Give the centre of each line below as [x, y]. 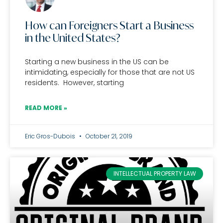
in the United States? [73, 38]
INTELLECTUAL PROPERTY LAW [155, 174]
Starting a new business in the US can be [97, 62]
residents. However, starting [74, 83]
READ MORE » [46, 108]
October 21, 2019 [108, 136]
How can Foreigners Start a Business [109, 25]
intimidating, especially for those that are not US [110, 72]
